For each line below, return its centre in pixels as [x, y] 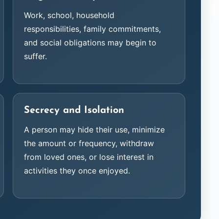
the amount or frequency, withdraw [89, 143]
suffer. [36, 56]
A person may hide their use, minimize [95, 130]
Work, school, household [69, 15]
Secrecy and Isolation [74, 110]
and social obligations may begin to [90, 43]
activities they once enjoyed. [77, 171]
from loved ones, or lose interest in [89, 157]
